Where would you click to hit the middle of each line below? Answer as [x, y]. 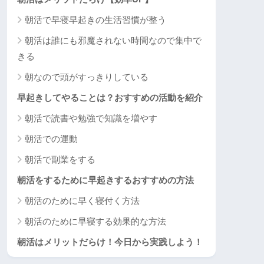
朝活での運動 [51, 139]
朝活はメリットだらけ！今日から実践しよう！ [110, 242]
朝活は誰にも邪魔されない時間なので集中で [113, 41]
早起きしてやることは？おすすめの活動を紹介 [110, 98]
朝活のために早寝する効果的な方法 [95, 222]
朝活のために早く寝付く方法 [82, 201]
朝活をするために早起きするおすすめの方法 [105, 180]
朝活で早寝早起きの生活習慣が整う [95, 20]
